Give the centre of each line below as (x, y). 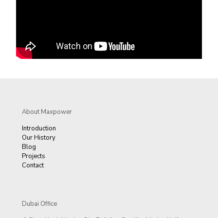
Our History (39, 138)
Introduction (39, 129)
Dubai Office (39, 204)
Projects (34, 156)
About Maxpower (47, 112)
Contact (33, 166)
